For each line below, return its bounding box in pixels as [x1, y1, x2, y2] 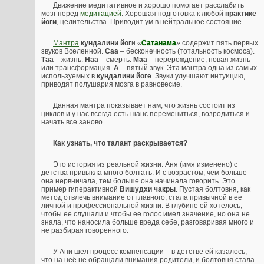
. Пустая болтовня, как [176, 185, 250, 194]
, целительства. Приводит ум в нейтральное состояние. [57, 18, 243, 27]
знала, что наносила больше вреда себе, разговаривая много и [41, 218, 254, 227]
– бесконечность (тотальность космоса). [118, 47, 255, 56]
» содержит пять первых [176, 39, 258, 48]
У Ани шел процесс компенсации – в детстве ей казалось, [53, 247, 247, 256]
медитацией [80, 9, 121, 18]
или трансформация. [41, 64, 114, 72]
